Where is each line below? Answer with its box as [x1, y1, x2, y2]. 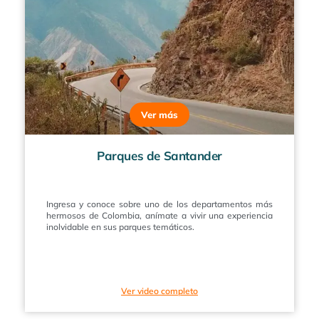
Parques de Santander [97, 147, 222, 163]
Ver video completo [121, 285, 198, 296]
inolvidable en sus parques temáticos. [46, 221, 194, 232]
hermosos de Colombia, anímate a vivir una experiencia [46, 209, 273, 221]
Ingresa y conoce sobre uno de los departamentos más [46, 198, 273, 209]
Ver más [141, 108, 178, 120]
